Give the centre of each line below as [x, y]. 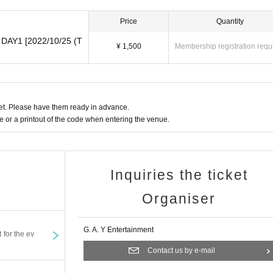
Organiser [179, 199]
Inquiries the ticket [179, 175]
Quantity [230, 21]
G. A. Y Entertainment [119, 230]
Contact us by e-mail [181, 250]
